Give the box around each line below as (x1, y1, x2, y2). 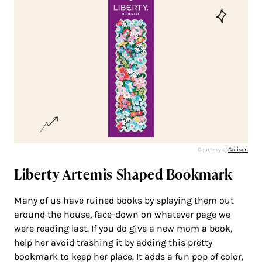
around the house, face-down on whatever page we (14, 208, 230, 220)
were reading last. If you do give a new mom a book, (14, 222, 232, 234)
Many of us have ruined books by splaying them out (14, 194, 234, 206)
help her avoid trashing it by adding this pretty (14, 236, 212, 248)
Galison (228, 146, 248, 153)
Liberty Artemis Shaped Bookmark (14, 164, 233, 184)
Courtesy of (198, 146, 228, 153)
